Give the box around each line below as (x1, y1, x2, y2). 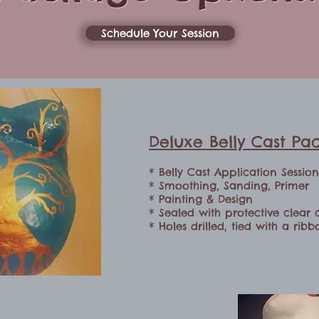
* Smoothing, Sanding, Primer (149, 178, 309, 192)
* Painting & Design (149, 192, 253, 206)
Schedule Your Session (101, 26, 219, 40)
